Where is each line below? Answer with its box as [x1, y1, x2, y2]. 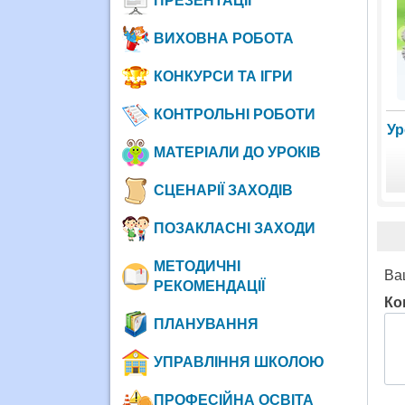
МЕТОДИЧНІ [153, 258, 240, 274]
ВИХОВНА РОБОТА [153, 30, 294, 46]
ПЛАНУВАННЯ [153, 316, 259, 332]
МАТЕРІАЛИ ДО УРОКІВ [153, 144, 321, 160]
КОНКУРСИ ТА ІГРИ [153, 68, 293, 84]
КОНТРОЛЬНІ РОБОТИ [153, 106, 316, 122]
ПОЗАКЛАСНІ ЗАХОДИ [153, 220, 316, 236]
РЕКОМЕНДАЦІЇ [153, 278, 265, 294]
